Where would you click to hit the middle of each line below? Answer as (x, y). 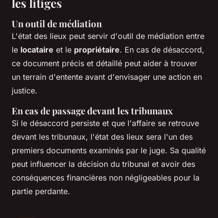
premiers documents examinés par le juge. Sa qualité (109, 150)
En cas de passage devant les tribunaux (92, 110)
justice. (25, 90)
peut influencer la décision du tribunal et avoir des (103, 164)
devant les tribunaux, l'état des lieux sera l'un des (102, 136)
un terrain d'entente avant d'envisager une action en (107, 77)
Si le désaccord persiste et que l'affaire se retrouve (105, 123)
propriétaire (97, 49)
